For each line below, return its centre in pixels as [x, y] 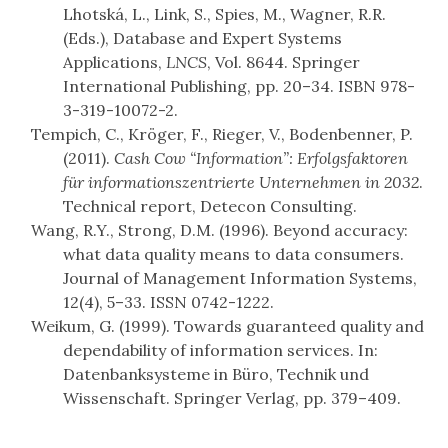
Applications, [114, 62]
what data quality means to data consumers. [233, 254]
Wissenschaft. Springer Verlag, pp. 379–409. [232, 398]
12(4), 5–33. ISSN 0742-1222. [168, 302]
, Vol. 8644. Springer [283, 62]
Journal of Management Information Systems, [240, 278]
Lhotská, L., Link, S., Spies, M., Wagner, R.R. [224, 14]
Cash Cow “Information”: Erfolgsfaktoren [261, 158]
